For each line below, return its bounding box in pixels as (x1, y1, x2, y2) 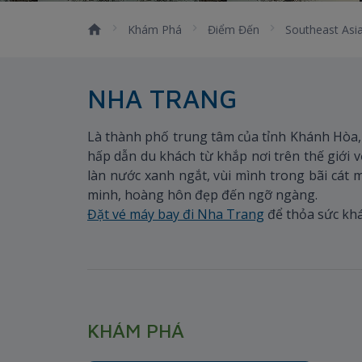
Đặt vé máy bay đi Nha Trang (87, 205, 264, 223)
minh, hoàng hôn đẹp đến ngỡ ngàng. (87, 186, 318, 204)
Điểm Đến (208, 22, 259, 37)
